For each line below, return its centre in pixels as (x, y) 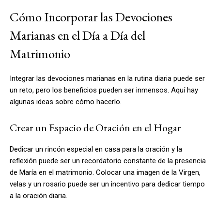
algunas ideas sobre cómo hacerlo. (66, 101)
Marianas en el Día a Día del (77, 35)
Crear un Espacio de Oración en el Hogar (95, 127)
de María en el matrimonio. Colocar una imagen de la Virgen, (105, 172)
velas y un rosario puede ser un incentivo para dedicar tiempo (107, 184)
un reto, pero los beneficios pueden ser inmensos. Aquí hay (104, 90)
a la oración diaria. (39, 195)
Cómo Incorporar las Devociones (91, 16)
